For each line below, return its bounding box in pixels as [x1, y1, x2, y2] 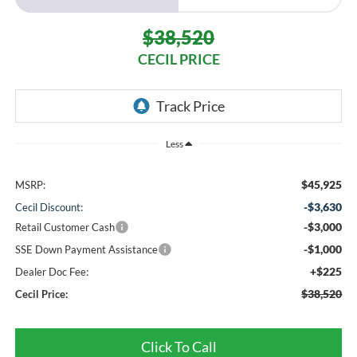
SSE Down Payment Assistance [14, 243, 158, 257]
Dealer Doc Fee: [14, 265, 88, 279]
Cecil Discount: [14, 201, 83, 214]
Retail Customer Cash [14, 221, 115, 234]
